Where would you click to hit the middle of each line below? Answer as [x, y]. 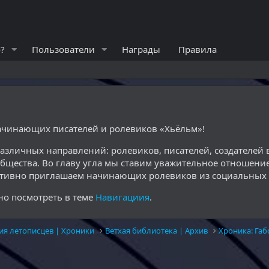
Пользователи [63, 49]
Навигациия [122, 197]
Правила [197, 49]
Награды [141, 49]
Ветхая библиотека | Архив [157, 231]
